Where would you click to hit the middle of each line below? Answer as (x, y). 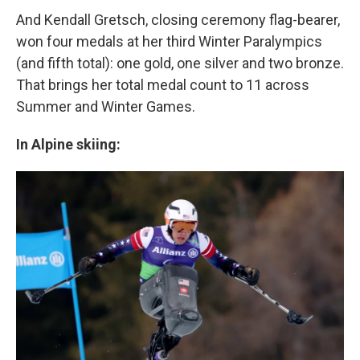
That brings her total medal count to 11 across (163, 85)
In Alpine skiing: (68, 144)
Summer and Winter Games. (106, 106)
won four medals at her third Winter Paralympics (169, 41)
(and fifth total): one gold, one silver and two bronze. (180, 63)
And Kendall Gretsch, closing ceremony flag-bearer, (178, 20)
